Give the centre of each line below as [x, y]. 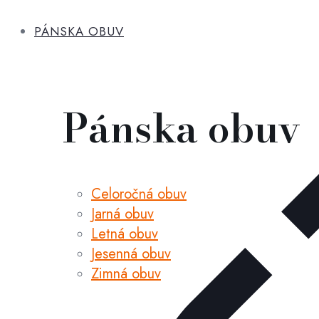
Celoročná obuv [139, 194]
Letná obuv [125, 234]
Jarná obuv [122, 214]
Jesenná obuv [131, 253]
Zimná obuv [126, 273]
